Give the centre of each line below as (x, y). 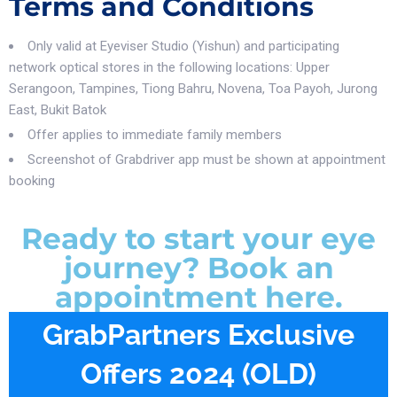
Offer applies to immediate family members (155, 135)
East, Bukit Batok (58, 110)
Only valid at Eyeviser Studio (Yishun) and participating (183, 46)
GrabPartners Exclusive (198, 334)
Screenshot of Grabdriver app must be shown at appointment (206, 160)
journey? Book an (198, 268)
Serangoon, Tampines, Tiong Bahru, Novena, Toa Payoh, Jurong (193, 89)
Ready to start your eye (198, 238)
